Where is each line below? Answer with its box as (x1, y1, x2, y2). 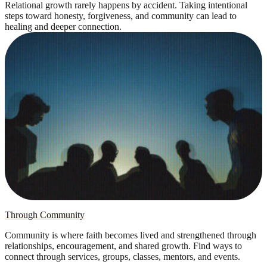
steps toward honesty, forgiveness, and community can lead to (5, 10, 237, 21)
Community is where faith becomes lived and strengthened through (5, 229, 256, 240)
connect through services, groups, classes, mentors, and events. (5, 251, 240, 262)
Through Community (5, 209, 85, 220)
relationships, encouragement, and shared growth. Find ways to (5, 240, 242, 251)
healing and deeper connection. (5, 21, 122, 32)
